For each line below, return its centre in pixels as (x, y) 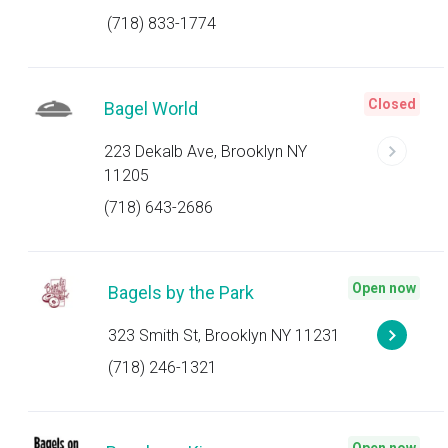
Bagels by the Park (181, 292)
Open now (384, 288)
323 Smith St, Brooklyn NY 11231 (224, 335)
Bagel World (151, 108)
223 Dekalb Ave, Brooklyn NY (206, 151)
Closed (392, 104)
